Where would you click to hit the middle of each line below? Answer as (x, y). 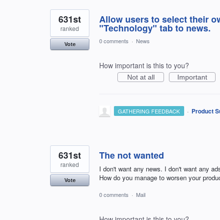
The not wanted (132, 155)
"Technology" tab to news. (155, 28)
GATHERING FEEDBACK (149, 111)
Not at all (141, 77)
